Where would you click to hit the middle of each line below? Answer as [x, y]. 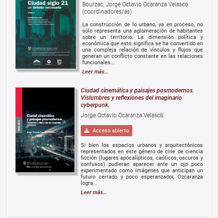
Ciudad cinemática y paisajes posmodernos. [137, 90]
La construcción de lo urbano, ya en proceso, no [142, 24]
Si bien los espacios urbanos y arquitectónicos [142, 145]
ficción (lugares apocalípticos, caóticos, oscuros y [142, 158]
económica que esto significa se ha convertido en [142, 43]
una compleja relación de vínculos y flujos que [142, 50]
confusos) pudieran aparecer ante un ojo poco [142, 164]
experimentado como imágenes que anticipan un [142, 170]
